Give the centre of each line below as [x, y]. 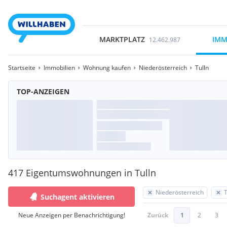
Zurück [158, 215]
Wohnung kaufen [107, 68]
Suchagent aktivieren [78, 197]
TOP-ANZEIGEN [43, 91]
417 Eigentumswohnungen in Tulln [82, 173]
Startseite [22, 68]
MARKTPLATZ [122, 39]
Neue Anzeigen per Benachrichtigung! [71, 215]
